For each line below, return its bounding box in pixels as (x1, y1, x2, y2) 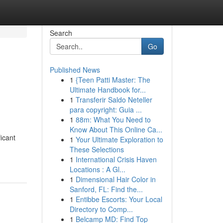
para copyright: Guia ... (69, 105, 142, 114)
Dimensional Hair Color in (75, 174, 156, 184)
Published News (49, 65, 100, 75)
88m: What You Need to (75, 114, 151, 124)
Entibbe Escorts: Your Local (75, 194, 162, 204)
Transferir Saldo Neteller (75, 95, 152, 105)
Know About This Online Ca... (69, 124, 162, 134)
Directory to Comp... (69, 204, 133, 214)
